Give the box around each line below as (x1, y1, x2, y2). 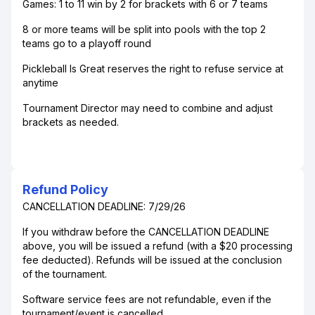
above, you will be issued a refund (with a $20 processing (22, 240, 292, 252)
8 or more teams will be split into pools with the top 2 (22, 23, 266, 35)
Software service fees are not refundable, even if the (22, 293, 271, 305)
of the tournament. (22, 268, 107, 280)
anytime (22, 77, 58, 89)
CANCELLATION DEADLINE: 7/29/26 (22, 200, 186, 212)
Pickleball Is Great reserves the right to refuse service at (22, 63, 283, 75)
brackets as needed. (22, 116, 119, 128)
